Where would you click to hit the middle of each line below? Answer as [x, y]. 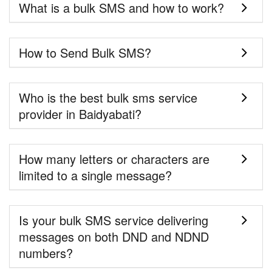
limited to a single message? [95, 175]
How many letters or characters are [114, 159]
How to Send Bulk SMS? [85, 53]
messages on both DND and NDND [114, 237]
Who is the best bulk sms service [108, 98]
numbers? [46, 253]
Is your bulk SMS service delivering [114, 220]
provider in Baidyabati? [80, 114]
